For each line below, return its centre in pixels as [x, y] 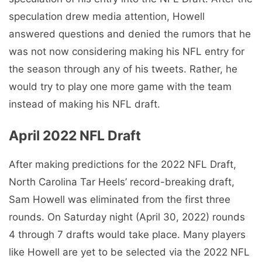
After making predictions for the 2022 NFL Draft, [123, 164]
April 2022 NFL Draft [75, 135]
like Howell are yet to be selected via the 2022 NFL [129, 252]
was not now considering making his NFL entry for [127, 52]
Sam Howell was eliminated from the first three [120, 199]
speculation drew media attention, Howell [107, 17]
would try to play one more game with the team [120, 87]
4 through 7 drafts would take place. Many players [127, 234]
